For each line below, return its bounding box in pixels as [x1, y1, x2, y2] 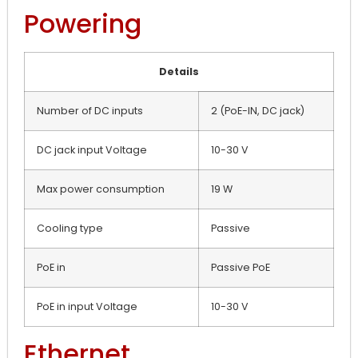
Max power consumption [37, 181, 165, 196]
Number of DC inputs [37, 103, 143, 117]
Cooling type [37, 221, 103, 235]
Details [159, 64, 199, 78]
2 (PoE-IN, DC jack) [211, 103, 304, 117]
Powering [24, 5, 141, 42]
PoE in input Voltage [37, 299, 137, 313]
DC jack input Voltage [37, 142, 147, 157]
